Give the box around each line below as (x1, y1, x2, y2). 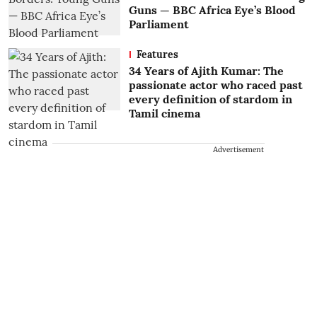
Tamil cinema (128, 105, 200, 120)
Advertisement (213, 144, 264, 154)
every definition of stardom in (128, 91, 292, 106)
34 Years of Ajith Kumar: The (128, 63, 284, 78)
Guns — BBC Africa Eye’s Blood (128, 2, 296, 17)
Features (136, 47, 178, 61)
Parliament (128, 16, 189, 31)
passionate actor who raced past (128, 77, 303, 92)
